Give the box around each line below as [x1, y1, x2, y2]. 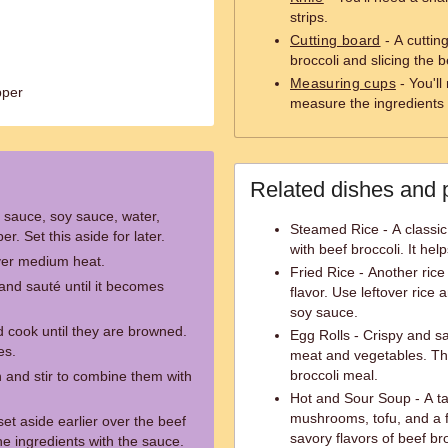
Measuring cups [290, 75, 396, 91]
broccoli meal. [290, 367, 378, 383]
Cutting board [290, 32, 381, 48]
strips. [290, 9, 328, 25]
